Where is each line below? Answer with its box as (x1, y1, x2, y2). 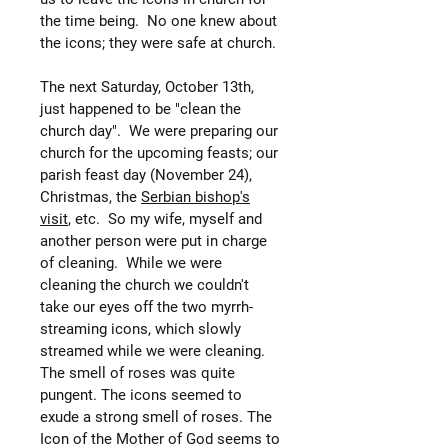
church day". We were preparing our (40, 121, 278, 140)
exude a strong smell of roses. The (40, 407, 272, 426)
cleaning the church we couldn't (40, 275, 249, 294)
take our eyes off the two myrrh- (40, 297, 253, 316)
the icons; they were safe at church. (40, 33, 276, 52)
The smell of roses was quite (40, 363, 235, 382)
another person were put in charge (40, 231, 267, 250)
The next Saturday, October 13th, (40, 77, 254, 96)
